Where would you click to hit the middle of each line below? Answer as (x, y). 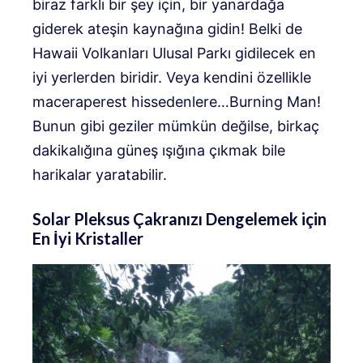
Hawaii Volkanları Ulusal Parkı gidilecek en (174, 53)
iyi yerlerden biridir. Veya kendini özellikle (172, 78)
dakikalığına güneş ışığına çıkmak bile (159, 151)
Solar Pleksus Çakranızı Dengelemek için (179, 219)
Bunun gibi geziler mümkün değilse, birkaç (176, 126)
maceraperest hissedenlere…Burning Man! (177, 102)
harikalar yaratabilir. (100, 175)
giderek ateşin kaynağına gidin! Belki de (167, 29)
